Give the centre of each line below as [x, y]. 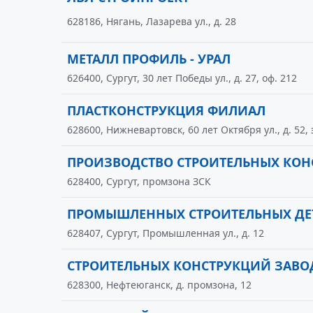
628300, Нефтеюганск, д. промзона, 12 [159, 285]
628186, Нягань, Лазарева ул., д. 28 [152, 21]
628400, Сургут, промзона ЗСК [139, 181]
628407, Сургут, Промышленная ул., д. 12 [166, 233]
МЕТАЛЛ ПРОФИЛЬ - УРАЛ [149, 59]
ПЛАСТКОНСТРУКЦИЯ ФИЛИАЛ [166, 110]
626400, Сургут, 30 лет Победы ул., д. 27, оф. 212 [182, 78]
